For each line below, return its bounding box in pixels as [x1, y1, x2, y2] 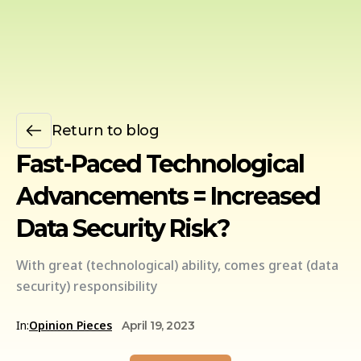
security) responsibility [16, 277, 157, 295]
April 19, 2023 [122, 318, 194, 333]
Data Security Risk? [16, 214, 230, 243]
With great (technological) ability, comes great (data [16, 256, 338, 274]
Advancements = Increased [16, 181, 320, 211]
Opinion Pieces [29, 317, 112, 333]
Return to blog [52, 122, 159, 139]
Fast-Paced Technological [16, 149, 304, 179]
